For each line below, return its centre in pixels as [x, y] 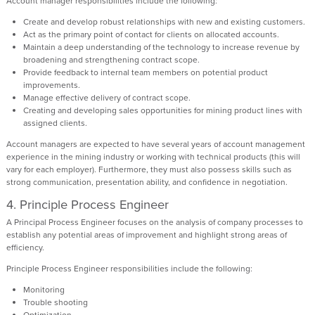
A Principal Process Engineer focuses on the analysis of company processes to [155, 222]
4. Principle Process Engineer [88, 204]
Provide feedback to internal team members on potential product [146, 72]
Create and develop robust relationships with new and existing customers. [165, 21]
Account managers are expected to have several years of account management [156, 144]
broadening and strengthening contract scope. [112, 59]
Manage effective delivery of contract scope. [107, 97]
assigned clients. [55, 123]
